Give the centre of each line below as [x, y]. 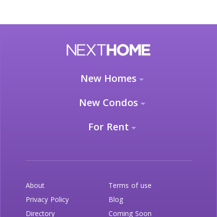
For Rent [108, 126]
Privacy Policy [47, 199]
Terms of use [130, 185]
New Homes [108, 78]
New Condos [108, 102]
